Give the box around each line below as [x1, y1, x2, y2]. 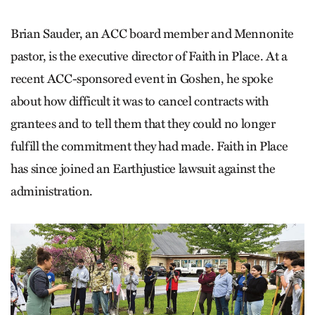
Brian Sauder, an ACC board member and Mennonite [11, 25, 295, 41]
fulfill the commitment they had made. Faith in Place [11, 138, 288, 154]
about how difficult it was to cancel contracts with [11, 93, 269, 109]
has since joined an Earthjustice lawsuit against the [11, 160, 276, 176]
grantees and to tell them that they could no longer [11, 115, 276, 131]
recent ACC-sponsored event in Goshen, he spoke [11, 70, 274, 86]
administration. [11, 183, 93, 199]
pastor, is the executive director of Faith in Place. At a [11, 48, 288, 64]
